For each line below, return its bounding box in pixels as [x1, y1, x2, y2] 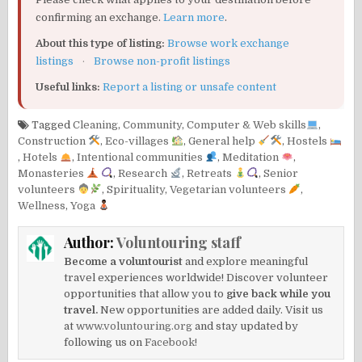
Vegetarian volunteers [170, 183, 289, 196]
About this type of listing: [36, 37, 166, 50]
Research [118, 167, 170, 180]
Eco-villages [105, 135, 172, 148]
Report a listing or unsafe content [103, 81, 277, 94]
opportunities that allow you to [64, 288, 227, 301]
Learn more [163, 11, 225, 24]
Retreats [186, 167, 234, 180]
